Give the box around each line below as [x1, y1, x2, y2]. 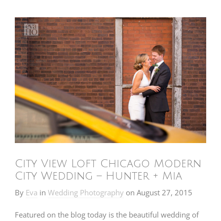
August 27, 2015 [137, 187, 192, 197]
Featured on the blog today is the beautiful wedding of [15, 209, 199, 220]
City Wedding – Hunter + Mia [15, 170, 182, 182]
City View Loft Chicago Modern [15, 157, 201, 170]
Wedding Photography [48, 187, 124, 197]
